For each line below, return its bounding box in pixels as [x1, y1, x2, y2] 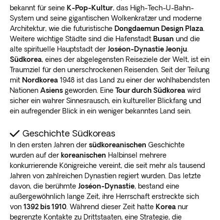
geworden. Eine [63, 86, 115, 94]
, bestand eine [135, 182, 179, 190]
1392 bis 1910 [24, 202, 66, 211]
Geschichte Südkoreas [23, 128, 115, 138]
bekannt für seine [10, 3, 67, 12]
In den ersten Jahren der [10, 140, 89, 149]
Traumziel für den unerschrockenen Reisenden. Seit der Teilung [10, 65, 210, 74]
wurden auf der [10, 151, 61, 159]
